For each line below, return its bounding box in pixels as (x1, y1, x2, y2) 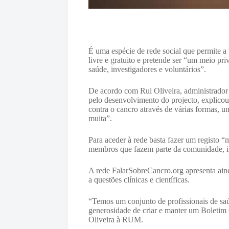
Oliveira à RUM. (88, 215, 144, 224)
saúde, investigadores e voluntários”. (88, 64, 207, 74)
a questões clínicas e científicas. (88, 175, 190, 184)
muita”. (88, 113, 112, 123)
